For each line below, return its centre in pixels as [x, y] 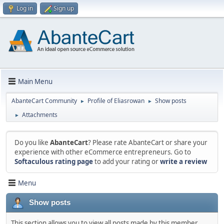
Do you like [32, 142]
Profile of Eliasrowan [116, 101]
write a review [183, 161]
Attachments [40, 115]
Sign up [64, 8]
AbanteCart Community [44, 101]
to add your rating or [126, 161]
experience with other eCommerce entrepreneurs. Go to [103, 152]
